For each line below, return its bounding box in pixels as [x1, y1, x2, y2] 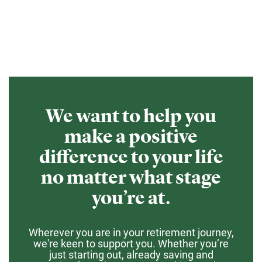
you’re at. [92, 187, 170, 209]
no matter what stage [41, 166, 221, 188]
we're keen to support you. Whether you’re [33, 237, 229, 250]
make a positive [64, 125, 198, 147]
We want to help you [46, 105, 216, 127]
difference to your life [39, 146, 223, 168]
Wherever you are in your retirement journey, [28, 226, 234, 239]
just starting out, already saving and [49, 249, 213, 261]
